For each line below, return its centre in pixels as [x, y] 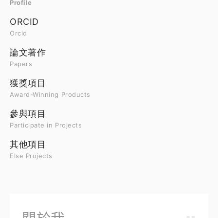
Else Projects [31, 156]
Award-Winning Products [50, 94]
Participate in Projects [46, 125]
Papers [21, 64]
